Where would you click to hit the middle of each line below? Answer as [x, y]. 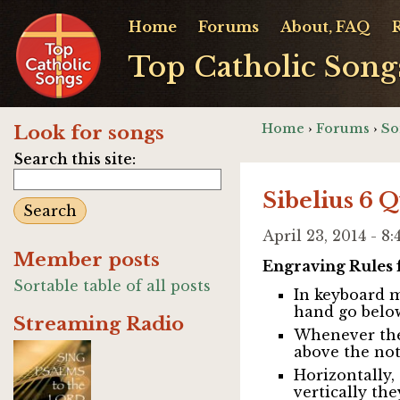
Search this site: [75, 159]
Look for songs [89, 133]
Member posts [87, 260]
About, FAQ [325, 27]
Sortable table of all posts [112, 286]
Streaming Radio [99, 324]
